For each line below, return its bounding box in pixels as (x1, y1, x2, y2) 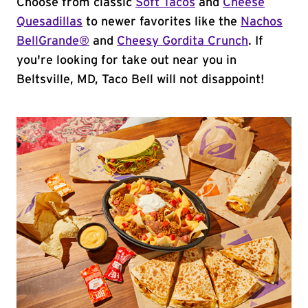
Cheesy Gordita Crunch (117, 35, 248, 47)
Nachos (241, 16, 283, 28)
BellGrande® (16, 35, 89, 47)
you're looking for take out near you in (16, 54, 236, 67)
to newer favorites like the (82, 16, 241, 28)
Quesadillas (16, 16, 82, 28)
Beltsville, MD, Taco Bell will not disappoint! (16, 74, 264, 86)
